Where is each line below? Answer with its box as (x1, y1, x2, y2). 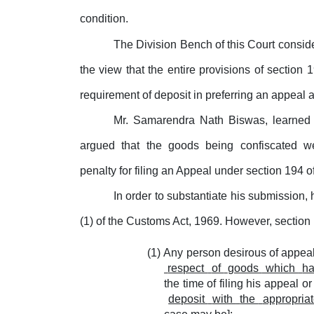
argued (80, 139, 118, 151)
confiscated (240, 139, 301, 151)
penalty (80, 164, 119, 177)
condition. (80, 13, 128, 25)
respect (168, 262, 208, 274)
